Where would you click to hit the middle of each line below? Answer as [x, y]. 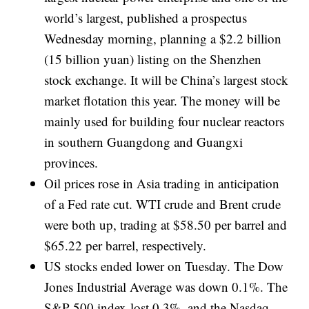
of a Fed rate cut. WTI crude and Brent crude [163, 204]
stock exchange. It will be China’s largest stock [167, 80]
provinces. [71, 162]
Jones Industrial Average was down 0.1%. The [166, 287]
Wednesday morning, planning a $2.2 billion [163, 38]
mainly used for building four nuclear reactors [165, 121]
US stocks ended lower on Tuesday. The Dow [164, 266]
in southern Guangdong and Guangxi [144, 142]
